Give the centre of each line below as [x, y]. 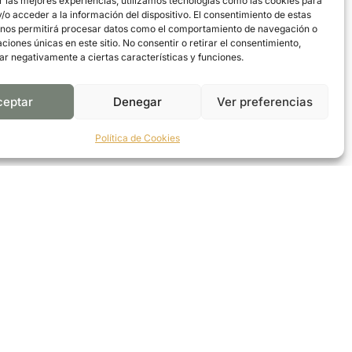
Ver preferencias [264, 101]
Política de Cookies [137, 138]
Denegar [137, 101]
